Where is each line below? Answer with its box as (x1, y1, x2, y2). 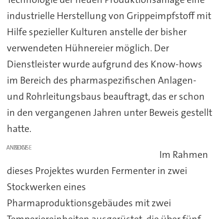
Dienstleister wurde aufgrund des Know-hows (6, 57, 202, 70)
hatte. (6, 122, 31, 135)
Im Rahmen (159, 148, 209, 161)
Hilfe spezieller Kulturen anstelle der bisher (6, 25, 187, 38)
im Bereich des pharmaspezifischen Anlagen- (6, 73, 197, 87)
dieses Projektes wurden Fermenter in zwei (6, 164, 187, 177)
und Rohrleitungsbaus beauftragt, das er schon (6, 89, 205, 103)
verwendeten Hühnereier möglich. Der (6, 41, 169, 54)
